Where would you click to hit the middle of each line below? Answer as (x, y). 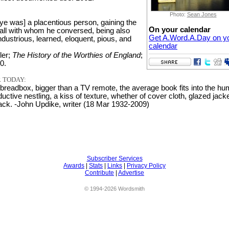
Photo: (178, 14)
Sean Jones (202, 14)
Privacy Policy (146, 165)
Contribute (99, 173)
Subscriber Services (114, 158)
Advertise (131, 173)
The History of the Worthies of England (76, 55)
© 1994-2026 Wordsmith (114, 188)
